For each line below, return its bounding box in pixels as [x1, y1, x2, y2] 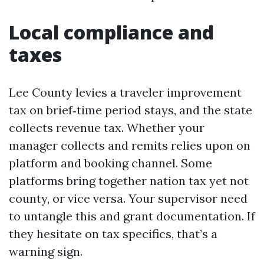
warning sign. [9, 244, 82, 259]
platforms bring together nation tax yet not [9, 173, 249, 188]
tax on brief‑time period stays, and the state [9, 103, 252, 117]
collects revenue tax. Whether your [9, 120, 204, 135]
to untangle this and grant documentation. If [9, 209, 255, 223]
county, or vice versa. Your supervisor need [9, 191, 247, 206]
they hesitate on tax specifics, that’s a [9, 226, 217, 241]
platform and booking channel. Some [9, 156, 212, 170]
